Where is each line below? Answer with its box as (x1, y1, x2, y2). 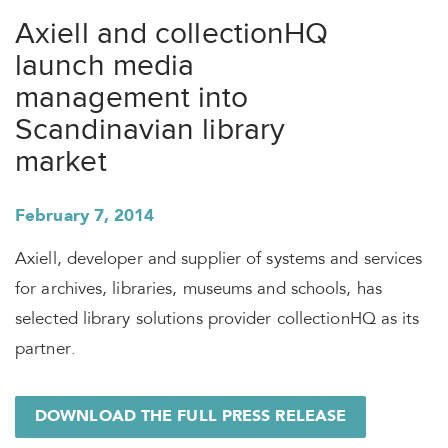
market (15, 143, 107, 180)
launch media (15, 47, 195, 84)
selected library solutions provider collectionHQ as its (15, 312, 420, 329)
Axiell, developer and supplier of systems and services (15, 252, 423, 269)
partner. (15, 342, 76, 359)
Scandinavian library (15, 111, 286, 148)
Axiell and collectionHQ (15, 15, 329, 52)
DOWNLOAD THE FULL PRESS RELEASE (35, 409, 347, 425)
